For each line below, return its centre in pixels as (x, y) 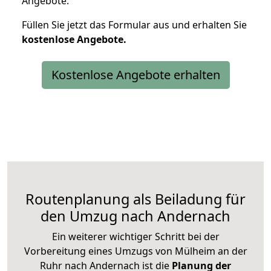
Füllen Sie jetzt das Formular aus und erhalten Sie (134, 24)
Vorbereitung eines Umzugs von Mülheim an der (135, 251)
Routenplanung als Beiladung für (135, 199)
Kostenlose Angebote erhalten (135, 74)
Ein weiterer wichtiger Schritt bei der (135, 236)
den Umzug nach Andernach (135, 216)
